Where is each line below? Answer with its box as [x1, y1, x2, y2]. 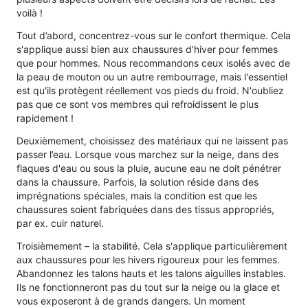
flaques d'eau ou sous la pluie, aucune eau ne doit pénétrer [16, 162, 281, 174]
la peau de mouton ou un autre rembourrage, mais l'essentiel [16, 70, 287, 82]
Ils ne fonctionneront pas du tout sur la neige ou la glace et [16, 280, 280, 293]
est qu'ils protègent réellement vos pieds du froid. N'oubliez [16, 84, 284, 96]
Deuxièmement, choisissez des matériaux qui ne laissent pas [16, 134, 288, 146]
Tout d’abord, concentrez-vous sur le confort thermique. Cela [16, 29, 291, 41]
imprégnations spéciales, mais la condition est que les [16, 189, 257, 201]
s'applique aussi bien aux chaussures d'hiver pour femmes [16, 43, 278, 55]
